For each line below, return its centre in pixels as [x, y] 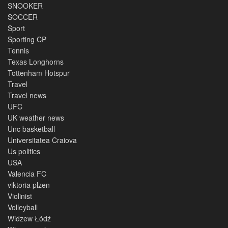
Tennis [18, 50]
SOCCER [23, 17]
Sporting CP [27, 39]
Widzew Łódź [29, 218]
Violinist [20, 196]
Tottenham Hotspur [39, 73]
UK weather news [36, 117]
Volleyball [23, 207]
